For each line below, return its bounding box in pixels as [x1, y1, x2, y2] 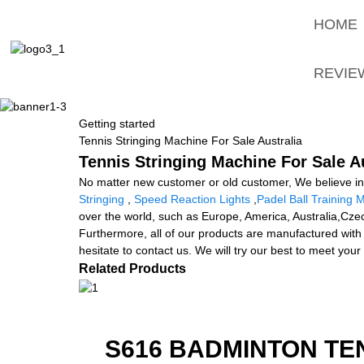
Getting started [79, 116, 155, 130]
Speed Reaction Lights [134, 192, 250, 206]
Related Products [79, 261, 186, 275]
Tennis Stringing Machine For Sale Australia [79, 133, 302, 147]
